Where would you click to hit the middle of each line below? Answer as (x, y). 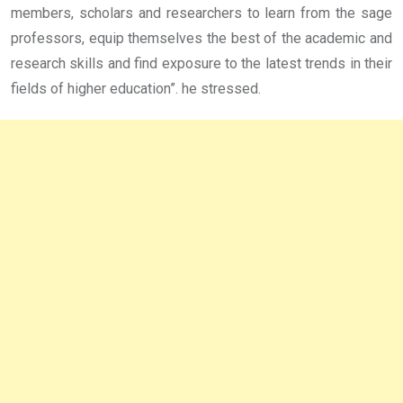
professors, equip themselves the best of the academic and (201, 38)
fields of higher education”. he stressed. (136, 88)
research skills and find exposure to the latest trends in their (201, 63)
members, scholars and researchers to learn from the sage (201, 13)
